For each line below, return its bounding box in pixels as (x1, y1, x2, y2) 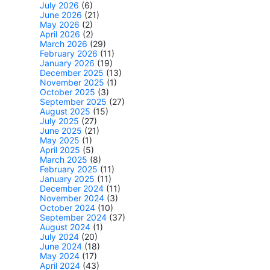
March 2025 (40, 154, 87, 165)
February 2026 (40, 48, 98, 59)
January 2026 (40, 58, 95, 69)
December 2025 (40, 67, 104, 78)
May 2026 (40, 19, 80, 30)
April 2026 (40, 29, 80, 40)
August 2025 (40, 106, 90, 117)
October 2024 (40, 202, 95, 213)
